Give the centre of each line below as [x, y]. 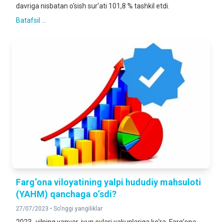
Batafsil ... [31, 20]
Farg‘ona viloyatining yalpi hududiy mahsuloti [109, 182]
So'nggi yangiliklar [78, 209]
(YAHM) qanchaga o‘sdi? [66, 194]
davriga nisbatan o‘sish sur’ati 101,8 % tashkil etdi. [93, 6]
